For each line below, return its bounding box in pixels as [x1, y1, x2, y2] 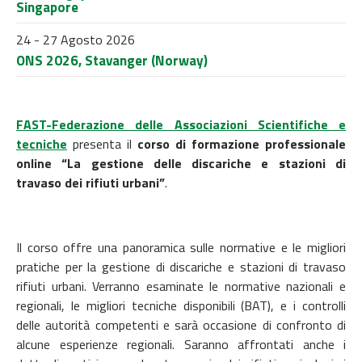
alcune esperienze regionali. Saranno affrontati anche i [16, 334, 346, 354]
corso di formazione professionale [137, 133, 346, 154]
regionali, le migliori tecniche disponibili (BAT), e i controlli [16, 295, 346, 315]
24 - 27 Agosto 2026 [16, 29, 135, 49]
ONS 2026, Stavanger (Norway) [16, 49, 208, 71]
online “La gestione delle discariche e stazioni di [16, 153, 346, 173]
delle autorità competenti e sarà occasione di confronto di [16, 314, 346, 335]
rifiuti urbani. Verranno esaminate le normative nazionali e [16, 276, 346, 296]
